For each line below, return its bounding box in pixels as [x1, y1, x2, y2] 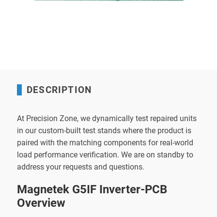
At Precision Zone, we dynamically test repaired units [17, 113, 197, 123]
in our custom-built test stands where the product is [17, 125, 191, 135]
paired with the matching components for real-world [17, 138, 193, 147]
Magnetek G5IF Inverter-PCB [17, 182, 167, 196]
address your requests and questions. [17, 162, 144, 171]
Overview [17, 196, 65, 210]
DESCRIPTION [27, 84, 92, 95]
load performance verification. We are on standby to [17, 150, 193, 159]
